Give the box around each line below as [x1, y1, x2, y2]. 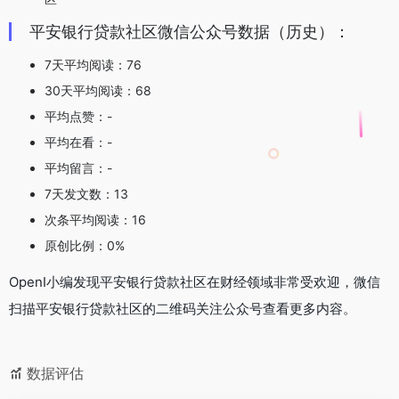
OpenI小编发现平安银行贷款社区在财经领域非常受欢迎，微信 [9, 273, 380, 291]
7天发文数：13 [45, 186, 128, 202]
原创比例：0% [45, 238, 125, 254]
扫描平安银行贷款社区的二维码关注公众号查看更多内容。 [9, 300, 356, 318]
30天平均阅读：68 [45, 83, 151, 99]
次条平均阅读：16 [45, 212, 146, 228]
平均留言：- [45, 160, 112, 176]
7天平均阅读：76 [45, 57, 142, 73]
